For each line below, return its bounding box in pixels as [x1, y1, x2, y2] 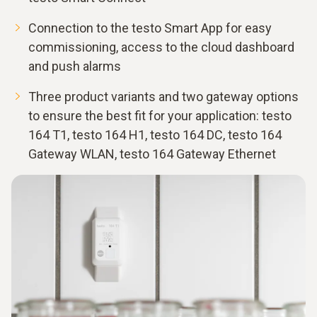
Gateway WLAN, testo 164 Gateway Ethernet [28, 146, 276, 162]
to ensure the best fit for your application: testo [28, 108, 292, 124]
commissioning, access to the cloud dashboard [28, 40, 294, 55]
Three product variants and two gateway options [28, 89, 299, 105]
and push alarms [28, 59, 121, 74]
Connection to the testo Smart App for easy [28, 21, 272, 36]
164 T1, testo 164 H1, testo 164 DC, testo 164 [28, 127, 282, 143]
